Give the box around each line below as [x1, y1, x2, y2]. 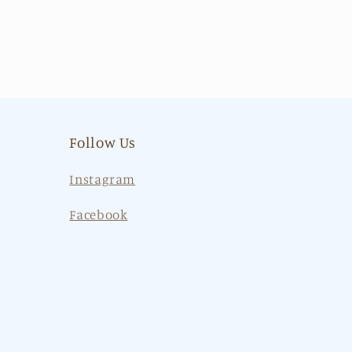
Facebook [69, 207, 128, 223]
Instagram [69, 170, 136, 187]
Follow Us [69, 132, 137, 151]
